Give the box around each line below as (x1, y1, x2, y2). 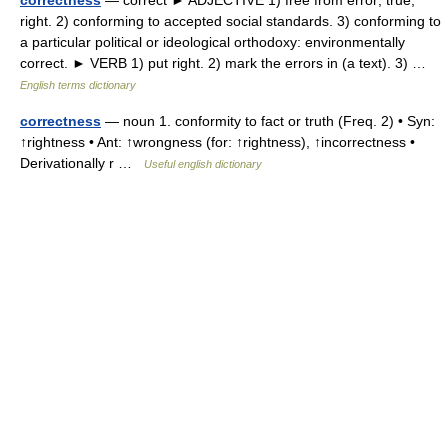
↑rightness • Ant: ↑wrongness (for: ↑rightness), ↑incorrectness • (20, 134, 415, 150)
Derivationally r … (20, 155, 144, 171)
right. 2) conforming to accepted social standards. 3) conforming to (20, 13, 441, 29)
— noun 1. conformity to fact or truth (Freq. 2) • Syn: (101, 113, 435, 129)
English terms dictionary (20, 79, 136, 91)
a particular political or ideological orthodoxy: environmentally (20, 34, 405, 50)
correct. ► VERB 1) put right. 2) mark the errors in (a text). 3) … (20, 55, 434, 71)
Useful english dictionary (144, 158, 262, 170)
